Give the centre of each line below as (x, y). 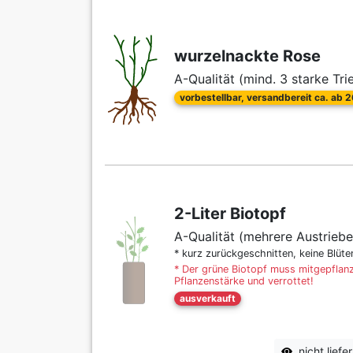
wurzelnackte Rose (247, 56)
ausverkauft (208, 299)
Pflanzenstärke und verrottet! (244, 281)
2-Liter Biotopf (230, 214)
